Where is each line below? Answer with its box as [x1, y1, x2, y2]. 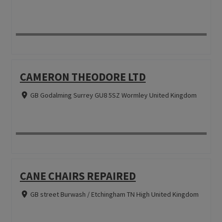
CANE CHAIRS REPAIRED [19, 168, 136, 183]
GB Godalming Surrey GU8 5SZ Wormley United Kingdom [30, 90, 197, 100]
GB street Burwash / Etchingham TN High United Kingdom [30, 189, 199, 199]
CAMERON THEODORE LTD [19, 69, 146, 84]
